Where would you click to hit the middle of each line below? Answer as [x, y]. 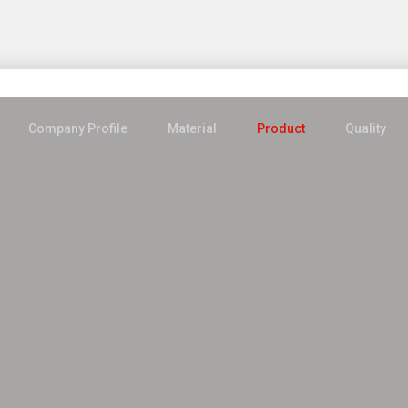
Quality [366, 128]
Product [281, 128]
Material [192, 128]
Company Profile [78, 128]
